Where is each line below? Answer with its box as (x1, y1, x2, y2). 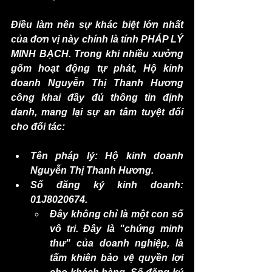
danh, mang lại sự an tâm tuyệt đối (11, 106, 183, 117)
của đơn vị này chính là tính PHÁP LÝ (11, 33, 183, 44)
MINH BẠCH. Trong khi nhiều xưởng (11, 48, 183, 59)
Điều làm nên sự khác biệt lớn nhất (11, 19, 183, 30)
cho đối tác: (11, 121, 65, 132)
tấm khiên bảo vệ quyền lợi (50, 252, 183, 263)
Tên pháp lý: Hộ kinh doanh (30, 150, 183, 161)
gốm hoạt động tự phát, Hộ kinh (11, 63, 183, 73)
